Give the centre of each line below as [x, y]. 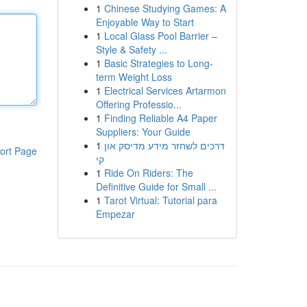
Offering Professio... [138, 104]
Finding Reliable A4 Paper [160, 118]
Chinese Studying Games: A [165, 8]
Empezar [115, 214]
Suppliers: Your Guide [143, 132]
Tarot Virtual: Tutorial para [160, 200]
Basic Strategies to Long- [158, 63]
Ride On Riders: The [148, 173]
